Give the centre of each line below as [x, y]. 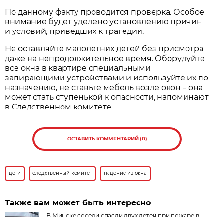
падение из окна [125, 173]
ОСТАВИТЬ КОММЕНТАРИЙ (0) [107, 139]
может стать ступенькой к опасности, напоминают [107, 97]
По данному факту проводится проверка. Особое [105, 12]
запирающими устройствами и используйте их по [107, 78]
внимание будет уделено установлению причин [104, 22]
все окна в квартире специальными [78, 68]
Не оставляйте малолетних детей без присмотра [104, 49]
